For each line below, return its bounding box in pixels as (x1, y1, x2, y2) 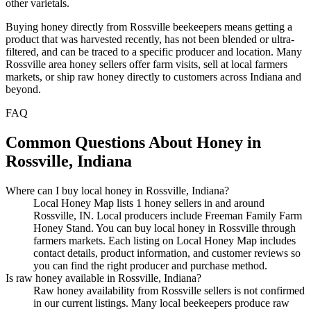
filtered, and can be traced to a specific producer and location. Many (6, 45, 302, 58)
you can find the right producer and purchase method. (33, 259, 267, 271)
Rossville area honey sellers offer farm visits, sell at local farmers (6, 58, 287, 70)
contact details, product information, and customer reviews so (33, 246, 301, 259)
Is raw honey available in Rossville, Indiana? (6, 271, 201, 284)
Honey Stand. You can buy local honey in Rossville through (33, 221, 296, 234)
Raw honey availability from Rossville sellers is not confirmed (33, 284, 305, 296)
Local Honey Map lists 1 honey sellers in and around (33, 196, 264, 209)
